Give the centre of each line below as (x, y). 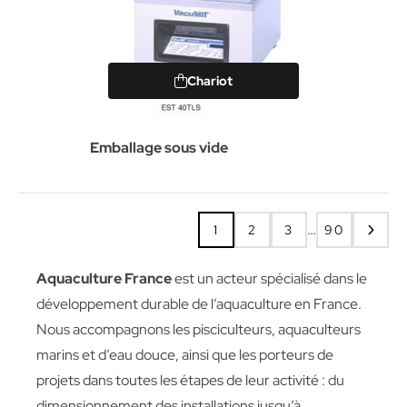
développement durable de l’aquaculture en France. (199, 304)
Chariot (210, 81)
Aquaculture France (104, 278)
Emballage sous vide (159, 148)
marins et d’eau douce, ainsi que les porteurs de (185, 355)
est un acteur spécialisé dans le (269, 278)
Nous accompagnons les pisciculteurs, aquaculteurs (199, 329)
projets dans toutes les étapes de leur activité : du (190, 380)
